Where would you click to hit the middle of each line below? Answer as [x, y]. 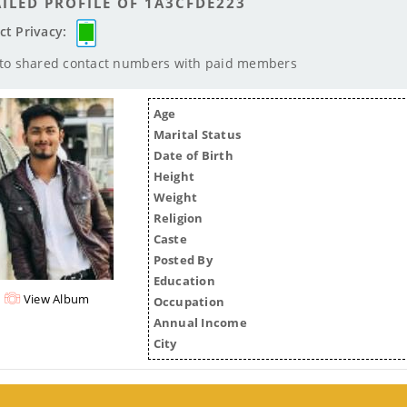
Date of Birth [193, 155]
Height [174, 176]
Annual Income [200, 322]
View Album [56, 298]
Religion [178, 218]
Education [184, 280]
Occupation [189, 301]
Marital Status [197, 134]
